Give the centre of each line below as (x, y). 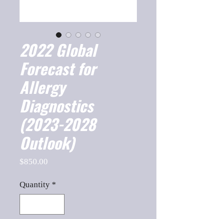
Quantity (35, 185)
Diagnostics (56, 105)
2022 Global (58, 50)
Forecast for (58, 68)
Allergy (42, 87)
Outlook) (47, 142)
